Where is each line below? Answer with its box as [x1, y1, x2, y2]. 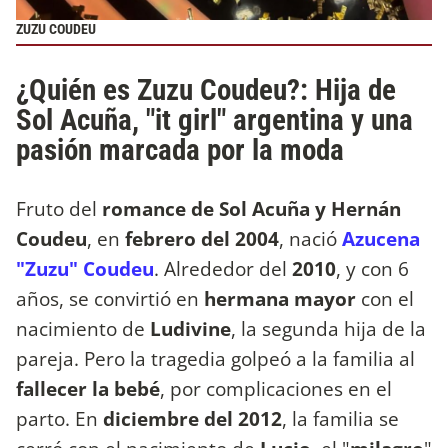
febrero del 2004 [125, 224, 279, 252]
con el [356, 284, 414, 312]
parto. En [16, 404, 103, 432]
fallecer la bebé [16, 374, 160, 402]
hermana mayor [204, 284, 356, 312]
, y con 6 [336, 254, 409, 282]
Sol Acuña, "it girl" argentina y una [16, 102, 413, 137]
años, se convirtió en [16, 284, 204, 312]
